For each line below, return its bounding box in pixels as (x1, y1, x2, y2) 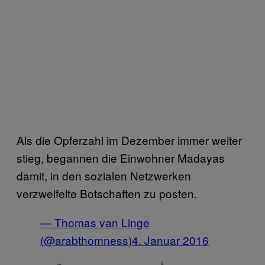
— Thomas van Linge (40, 214, 150, 230)
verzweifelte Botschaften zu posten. (17, 185, 197, 201)
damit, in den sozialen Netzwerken (17, 167, 191, 183)
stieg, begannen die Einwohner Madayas (17, 149, 225, 166)
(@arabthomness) (40, 231, 132, 248)
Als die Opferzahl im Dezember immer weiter (17, 131, 242, 148)
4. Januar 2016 (132, 231, 209, 248)
